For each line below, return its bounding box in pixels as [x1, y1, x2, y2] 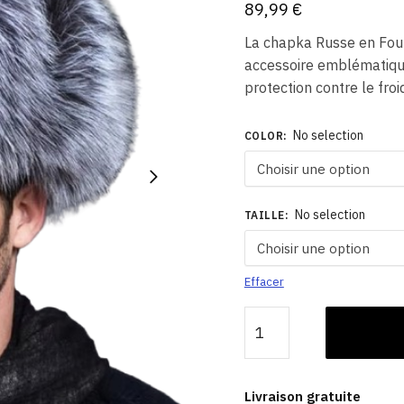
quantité [243, 307, 298, 326]
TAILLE [243, 207, 285, 222]
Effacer [243, 273, 284, 289]
